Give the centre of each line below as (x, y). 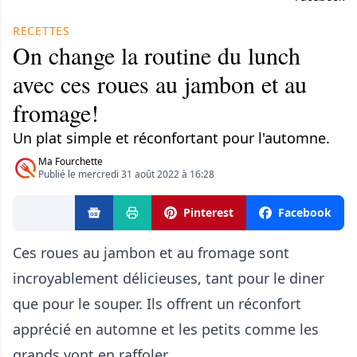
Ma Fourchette (71, 161)
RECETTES (41, 31)
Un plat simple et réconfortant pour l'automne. (171, 138)
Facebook (305, 212)
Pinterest (208, 212)
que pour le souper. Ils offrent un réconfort (157, 304)
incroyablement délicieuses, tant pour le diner (169, 278)
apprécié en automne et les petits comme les (166, 329)
